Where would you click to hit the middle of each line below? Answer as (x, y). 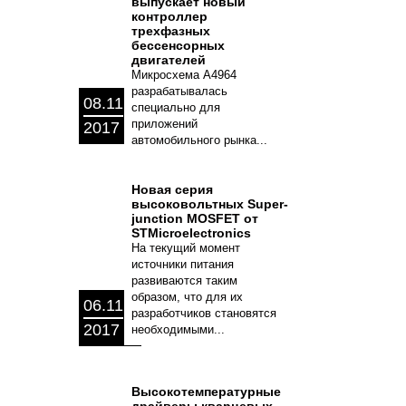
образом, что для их (187, 297)
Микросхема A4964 (184, 75)
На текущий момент (186, 248)
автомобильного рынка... (199, 140)
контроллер (169, 16)
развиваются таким (184, 280)
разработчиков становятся (204, 313)
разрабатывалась (179, 91)
